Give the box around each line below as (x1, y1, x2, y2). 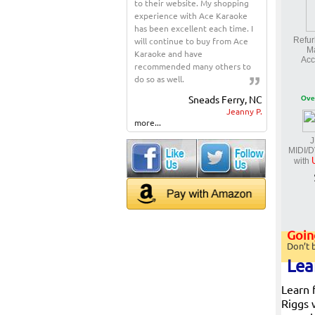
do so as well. (134, 73, 184, 84)
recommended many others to (134, 60, 251, 72)
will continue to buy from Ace (134, 35, 248, 46)
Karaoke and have (134, 48, 202, 59)
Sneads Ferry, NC (188, 93, 263, 105)
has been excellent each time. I (134, 22, 253, 34)
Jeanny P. (226, 105, 263, 117)
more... (134, 117, 161, 128)
